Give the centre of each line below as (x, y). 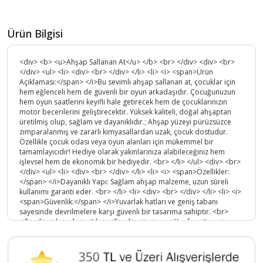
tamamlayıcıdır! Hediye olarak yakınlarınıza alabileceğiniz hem (122, 152)
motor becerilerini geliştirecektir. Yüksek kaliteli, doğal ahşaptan (125, 112)
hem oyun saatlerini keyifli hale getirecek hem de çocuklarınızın (123, 102)
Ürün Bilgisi (35, 34)
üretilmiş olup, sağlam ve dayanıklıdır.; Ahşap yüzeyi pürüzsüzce (125, 122)
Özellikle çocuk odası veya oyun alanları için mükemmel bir (117, 142)
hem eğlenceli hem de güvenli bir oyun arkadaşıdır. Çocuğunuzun (127, 92)
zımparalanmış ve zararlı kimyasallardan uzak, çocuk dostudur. (124, 132)
